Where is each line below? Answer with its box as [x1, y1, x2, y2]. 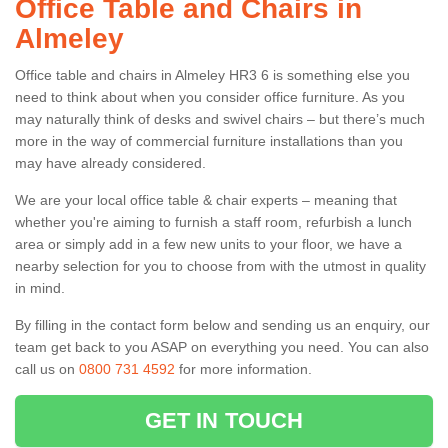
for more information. [175, 360, 312, 377]
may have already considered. [15, 154, 206, 171]
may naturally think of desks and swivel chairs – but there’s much [15, 110, 425, 127]
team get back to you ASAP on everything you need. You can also [15, 338, 429, 355]
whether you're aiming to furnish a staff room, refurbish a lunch [15, 213, 412, 230]
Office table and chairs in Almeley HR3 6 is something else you [15, 66, 410, 83]
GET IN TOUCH [144, 407, 304, 433]
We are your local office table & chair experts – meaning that [15, 191, 397, 208]
